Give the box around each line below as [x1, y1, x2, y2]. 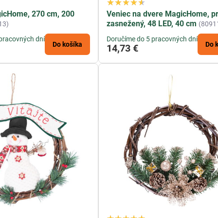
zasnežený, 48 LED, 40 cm [107, 19, 197, 29]
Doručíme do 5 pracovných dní [107, 35, 198, 43]
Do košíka [53, 40, 83, 49]
